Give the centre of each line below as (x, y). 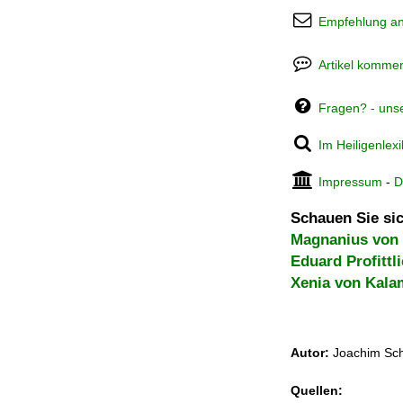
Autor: (310, 353)
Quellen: (317, 391)
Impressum (351, 182)
